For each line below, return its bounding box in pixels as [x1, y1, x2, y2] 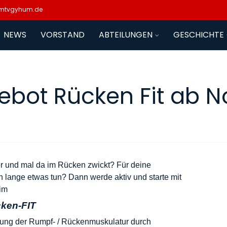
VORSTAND [41, 29, 85, 41]
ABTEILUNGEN [99, 29, 153, 41]
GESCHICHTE [173, 29, 224, 41]
